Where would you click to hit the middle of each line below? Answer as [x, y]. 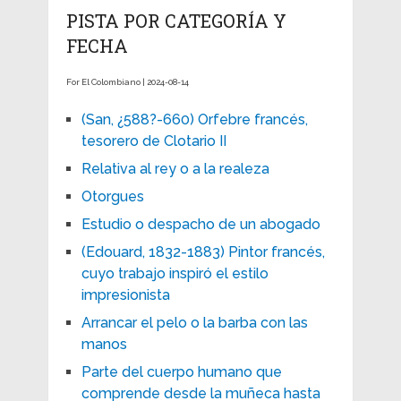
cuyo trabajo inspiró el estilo [175, 273]
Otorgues [112, 196]
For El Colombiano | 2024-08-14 [127, 81]
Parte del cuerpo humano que [181, 371]
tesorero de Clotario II [154, 141]
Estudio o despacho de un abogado [200, 224]
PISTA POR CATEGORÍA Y [176, 20]
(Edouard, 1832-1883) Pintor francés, [203, 252]
